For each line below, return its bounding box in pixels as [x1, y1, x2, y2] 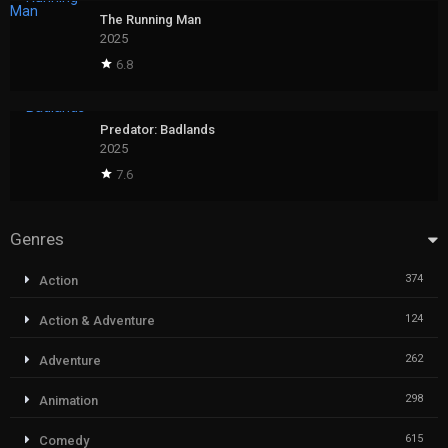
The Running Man [100, 12, 201, 28]
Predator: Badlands [100, 122, 215, 138]
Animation [39, 393, 98, 409]
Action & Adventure [39, 313, 155, 329]
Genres [10, 229, 64, 250]
